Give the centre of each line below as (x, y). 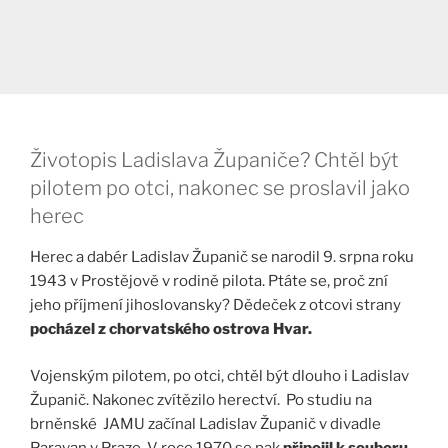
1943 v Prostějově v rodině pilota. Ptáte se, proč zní (209, 281)
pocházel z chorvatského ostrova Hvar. (171, 329)
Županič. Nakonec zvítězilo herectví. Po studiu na (201, 399)
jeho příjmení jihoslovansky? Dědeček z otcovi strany (215, 305)
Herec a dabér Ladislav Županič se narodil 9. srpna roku (222, 257)
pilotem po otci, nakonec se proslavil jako (220, 188)
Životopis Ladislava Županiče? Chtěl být (214, 160)
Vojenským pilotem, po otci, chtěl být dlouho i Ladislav (219, 375)
